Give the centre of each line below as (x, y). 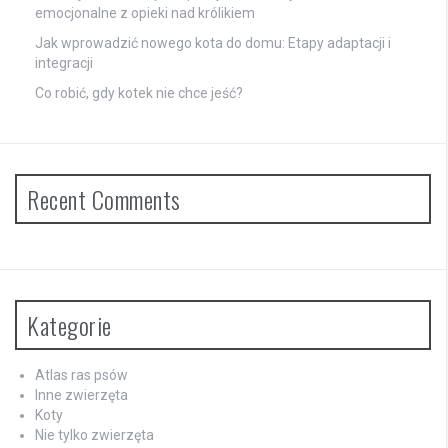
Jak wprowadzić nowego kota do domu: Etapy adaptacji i (213, 42)
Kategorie (69, 324)
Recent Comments (104, 198)
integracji (64, 62)
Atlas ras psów (81, 374)
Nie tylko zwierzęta (94, 434)
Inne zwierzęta (81, 394)
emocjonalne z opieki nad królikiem (145, 12)
